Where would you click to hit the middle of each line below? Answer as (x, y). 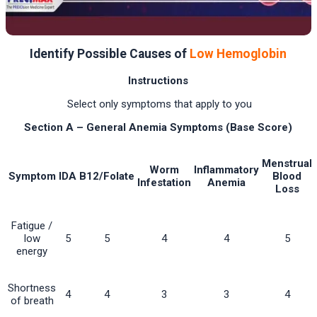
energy (32, 252)
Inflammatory (226, 170)
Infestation (164, 183)
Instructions (158, 81)
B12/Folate (107, 177)
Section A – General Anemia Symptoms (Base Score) (158, 128)
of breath (32, 301)
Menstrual (287, 164)
